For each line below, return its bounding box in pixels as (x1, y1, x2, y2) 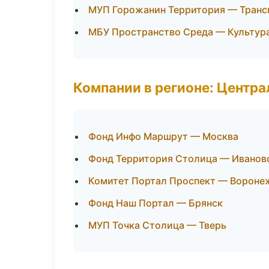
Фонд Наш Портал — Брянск (88, 197, 223, 209)
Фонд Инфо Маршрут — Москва (88, 130, 238, 142)
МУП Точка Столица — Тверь (88, 219, 226, 231)
